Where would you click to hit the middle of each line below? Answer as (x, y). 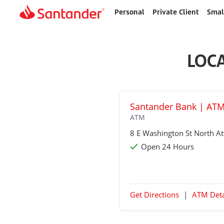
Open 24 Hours (168, 146)
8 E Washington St (162, 133)
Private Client (175, 12)
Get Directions (155, 194)
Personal (129, 12)
